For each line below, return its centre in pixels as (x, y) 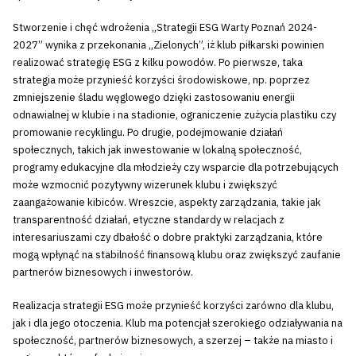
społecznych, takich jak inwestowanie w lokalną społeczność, (157, 150)
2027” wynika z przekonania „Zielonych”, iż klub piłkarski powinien (168, 45)
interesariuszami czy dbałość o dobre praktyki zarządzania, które (168, 238)
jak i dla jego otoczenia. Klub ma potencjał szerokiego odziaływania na (178, 323)
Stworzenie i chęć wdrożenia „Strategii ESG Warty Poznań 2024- (165, 28)
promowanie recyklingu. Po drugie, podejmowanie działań (148, 133)
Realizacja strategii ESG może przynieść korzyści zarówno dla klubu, (173, 305)
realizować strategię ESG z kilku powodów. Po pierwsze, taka (158, 63)
